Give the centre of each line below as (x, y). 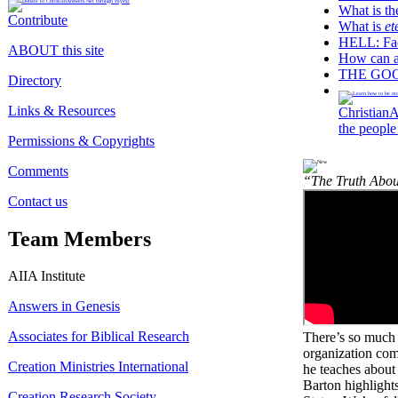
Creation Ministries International (98, 367)
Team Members (80, 239)
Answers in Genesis (64, 306)
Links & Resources (62, 110)
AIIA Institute (47, 276)
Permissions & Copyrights (81, 140)
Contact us (38, 201)
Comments (38, 171)
